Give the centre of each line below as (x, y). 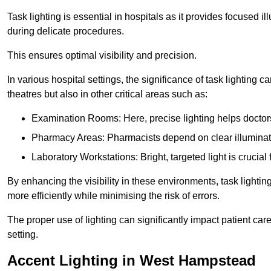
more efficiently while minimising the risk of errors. (113, 195)
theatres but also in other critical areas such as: (107, 94)
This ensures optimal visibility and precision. (102, 55)
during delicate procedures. (66, 31)
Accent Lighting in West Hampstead (132, 260)
